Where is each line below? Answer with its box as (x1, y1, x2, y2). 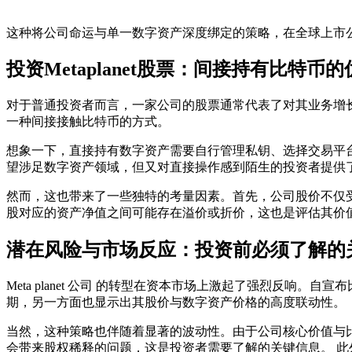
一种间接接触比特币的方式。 (6, 115, 170, 129)
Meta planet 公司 (6, 279, 93, 293)
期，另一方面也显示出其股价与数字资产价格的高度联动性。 (6, 295, 346, 310)
